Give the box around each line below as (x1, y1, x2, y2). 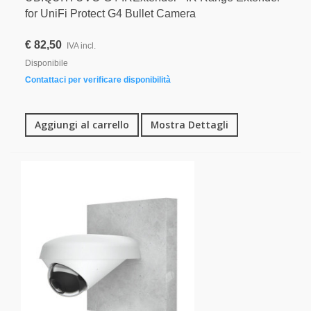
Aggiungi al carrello (35, 117, 129, 131)
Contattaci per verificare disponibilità (25, 74, 171, 85)
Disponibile (25, 58, 68, 68)
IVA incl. (67, 40, 96, 51)
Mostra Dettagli (151, 117, 228, 131)
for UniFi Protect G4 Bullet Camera (25, 7, 196, 19)
